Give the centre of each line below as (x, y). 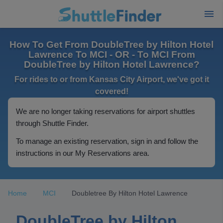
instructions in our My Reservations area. (83, 153)
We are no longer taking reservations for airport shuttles (106, 111)
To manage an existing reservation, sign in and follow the (107, 141)
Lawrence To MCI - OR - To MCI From (111, 55)
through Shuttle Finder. (52, 123)
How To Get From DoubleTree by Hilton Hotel (111, 45)
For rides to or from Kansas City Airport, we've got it (111, 79)
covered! (111, 91)
